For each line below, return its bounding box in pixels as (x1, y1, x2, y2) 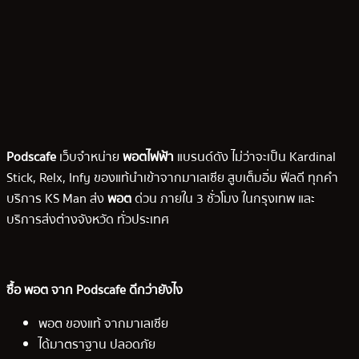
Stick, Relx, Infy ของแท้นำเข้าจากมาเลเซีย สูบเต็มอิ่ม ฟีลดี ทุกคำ (6, 167, 338, 189)
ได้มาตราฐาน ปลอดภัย (38, 334, 155, 356)
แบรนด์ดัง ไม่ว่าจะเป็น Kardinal (174, 147, 336, 168)
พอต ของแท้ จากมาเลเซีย (38, 313, 168, 335)
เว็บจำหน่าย (56, 147, 123, 168)
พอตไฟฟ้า (123, 147, 174, 168)
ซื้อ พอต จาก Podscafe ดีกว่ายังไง (6, 280, 183, 301)
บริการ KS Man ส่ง (6, 188, 107, 210)
